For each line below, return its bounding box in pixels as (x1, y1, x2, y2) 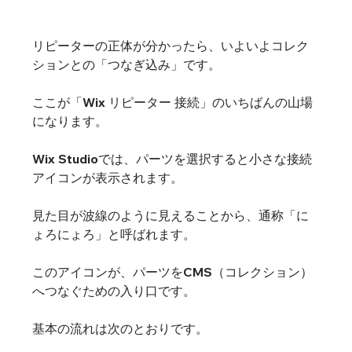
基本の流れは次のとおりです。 (31, 321, 208, 337)
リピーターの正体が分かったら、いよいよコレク (31, 38, 309, 54)
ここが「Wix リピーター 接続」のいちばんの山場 (31, 94, 313, 111)
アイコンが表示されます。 (31, 170, 183, 186)
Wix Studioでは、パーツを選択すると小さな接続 (31, 151, 312, 167)
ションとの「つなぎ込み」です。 (31, 57, 221, 73)
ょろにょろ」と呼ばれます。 (31, 226, 196, 243)
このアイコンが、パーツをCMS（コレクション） (31, 264, 313, 280)
